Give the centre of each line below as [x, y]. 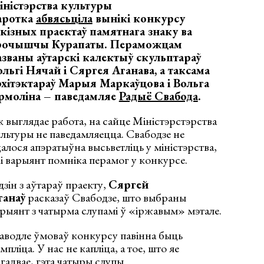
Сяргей [128, 184]
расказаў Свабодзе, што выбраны [105, 197]
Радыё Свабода [158, 96]
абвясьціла [64, 18]
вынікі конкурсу [138, 18]
